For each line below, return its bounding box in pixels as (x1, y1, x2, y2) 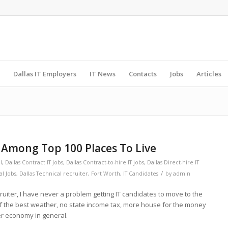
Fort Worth (91, 170, 120, 177)
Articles (196, 69, 221, 78)
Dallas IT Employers (13, 69, 76, 78)
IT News (90, 69, 116, 78)
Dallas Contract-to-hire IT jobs (66, 159, 144, 166)
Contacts (129, 69, 157, 78)
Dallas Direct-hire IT (147, 159, 199, 166)
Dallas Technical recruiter (19, 170, 88, 177)
